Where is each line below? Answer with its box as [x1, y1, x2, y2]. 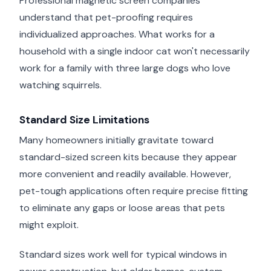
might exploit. [19, 218, 79, 232]
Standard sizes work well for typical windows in [19, 248, 227, 261]
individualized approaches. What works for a [19, 27, 215, 41]
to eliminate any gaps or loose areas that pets [19, 201, 225, 215]
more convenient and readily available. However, [19, 168, 231, 181]
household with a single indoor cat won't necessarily [19, 44, 250, 57]
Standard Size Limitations [19, 113, 149, 126]
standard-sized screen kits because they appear [19, 151, 237, 164]
